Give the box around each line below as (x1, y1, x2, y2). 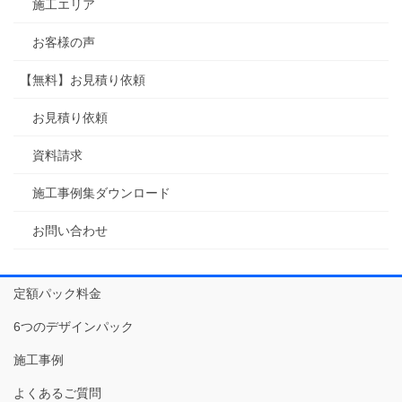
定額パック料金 (13, 286, 101, 301)
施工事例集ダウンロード (32, 186, 170, 201)
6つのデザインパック (13, 319, 134, 335)
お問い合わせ (32, 223, 108, 239)
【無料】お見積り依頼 (20, 73, 145, 88)
